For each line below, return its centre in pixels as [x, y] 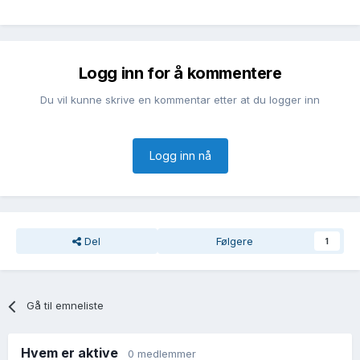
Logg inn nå [180, 156]
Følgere [234, 241]
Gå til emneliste [65, 306]
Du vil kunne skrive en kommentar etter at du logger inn [180, 100]
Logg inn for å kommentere [180, 74]
